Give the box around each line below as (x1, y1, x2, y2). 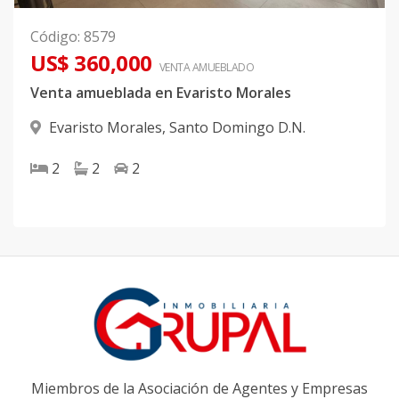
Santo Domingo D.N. (169, 118, 305, 138)
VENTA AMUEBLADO (159, 60, 254, 76)
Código (30, 27, 77, 47)
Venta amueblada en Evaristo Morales (30, 83, 291, 103)
